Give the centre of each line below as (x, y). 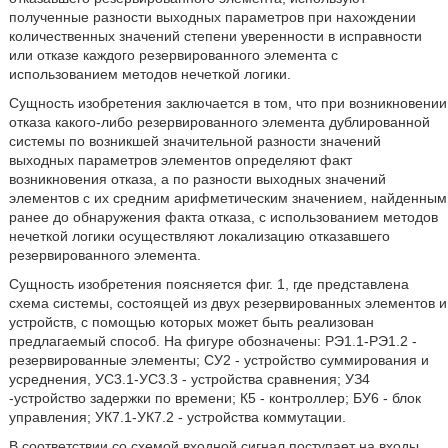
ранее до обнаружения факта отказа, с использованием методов (223, 217)
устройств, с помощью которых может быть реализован (191, 322)
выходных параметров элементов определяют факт (180, 160)
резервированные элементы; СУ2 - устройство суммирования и (218, 360)
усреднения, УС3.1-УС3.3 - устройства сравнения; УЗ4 (189, 379)
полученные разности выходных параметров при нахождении (212, 17)
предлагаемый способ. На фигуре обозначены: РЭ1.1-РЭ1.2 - (212, 341)
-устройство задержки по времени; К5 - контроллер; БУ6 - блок (214, 398)
